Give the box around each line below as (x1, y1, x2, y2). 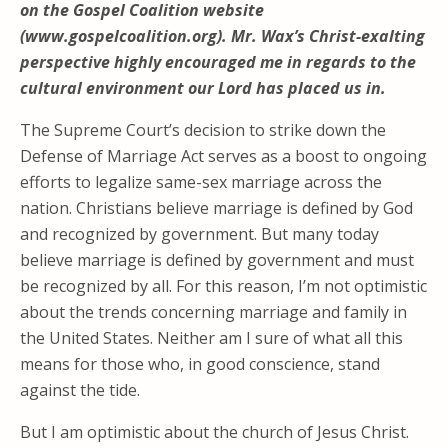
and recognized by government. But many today (20, 223, 379, 245)
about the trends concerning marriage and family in (20, 301, 407, 323)
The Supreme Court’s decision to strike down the (20, 119, 386, 141)
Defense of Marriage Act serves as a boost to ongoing (20, 145, 427, 167)
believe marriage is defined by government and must (20, 249, 414, 271)
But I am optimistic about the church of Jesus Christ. (20, 421, 409, 443)
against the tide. (20, 379, 140, 401)
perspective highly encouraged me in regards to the (20, 51, 416, 73)
